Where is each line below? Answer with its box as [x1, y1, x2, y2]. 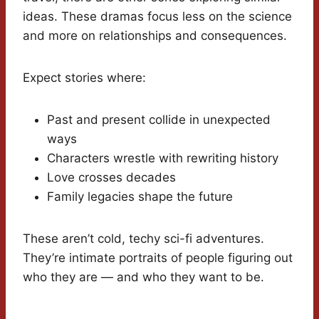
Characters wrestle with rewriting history [47, 151, 278, 166]
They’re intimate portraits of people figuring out [23, 251, 293, 266]
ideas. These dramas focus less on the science [23, 9, 292, 24]
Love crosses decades [47, 170, 176, 185]
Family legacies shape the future [47, 189, 233, 204]
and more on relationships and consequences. [23, 28, 287, 43]
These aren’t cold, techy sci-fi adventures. [23, 231, 264, 246]
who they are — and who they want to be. [23, 270, 264, 285]
